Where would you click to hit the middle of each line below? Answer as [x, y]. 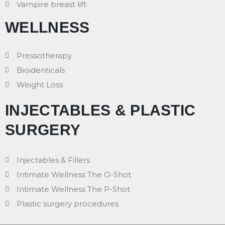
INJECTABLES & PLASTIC [100, 110]
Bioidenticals [40, 70]
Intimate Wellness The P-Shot [73, 189]
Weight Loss [39, 84]
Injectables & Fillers [53, 160]
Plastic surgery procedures [67, 203]
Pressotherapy [44, 55]
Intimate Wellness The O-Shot [74, 174]
